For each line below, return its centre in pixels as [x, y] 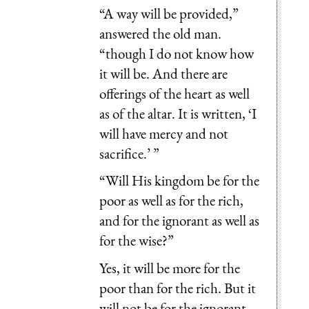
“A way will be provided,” [169, 13]
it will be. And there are [163, 73]
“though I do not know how [177, 53]
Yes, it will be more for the [170, 268]
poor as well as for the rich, [171, 201]
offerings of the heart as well [175, 93]
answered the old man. [160, 33]
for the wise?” [137, 241]
